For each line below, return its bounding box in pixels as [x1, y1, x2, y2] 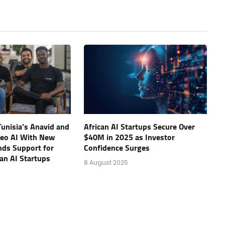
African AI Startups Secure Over [83, 123, 195, 131]
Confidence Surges [83, 144, 150, 152]
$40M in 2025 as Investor [83, 133, 175, 142]
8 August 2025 [83, 158, 128, 167]
